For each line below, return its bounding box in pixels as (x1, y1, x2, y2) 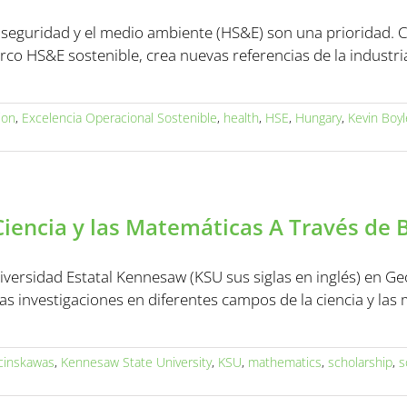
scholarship (328, 353, 392, 371)
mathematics (248, 353, 322, 371)
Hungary (295, 109, 342, 126)
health (223, 109, 259, 126)
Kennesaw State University (61, 353, 212, 371)
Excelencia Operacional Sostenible (22, 109, 217, 126)
